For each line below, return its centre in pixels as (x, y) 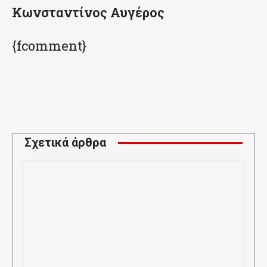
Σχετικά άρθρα (65, 143)
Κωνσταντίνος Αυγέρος (88, 13)
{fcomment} (49, 46)
